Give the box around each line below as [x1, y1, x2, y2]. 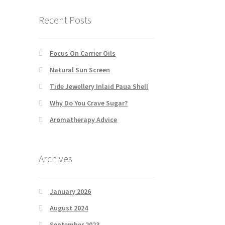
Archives [38, 152, 72, 165]
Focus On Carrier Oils [50, 48, 116, 58]
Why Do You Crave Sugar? [50, 98, 128, 107]
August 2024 [50, 203, 88, 213]
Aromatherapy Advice [50, 115, 118, 124]
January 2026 [50, 187, 91, 196]
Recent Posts [38, 14, 91, 27]
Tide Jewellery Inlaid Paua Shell [50, 81, 149, 91]
